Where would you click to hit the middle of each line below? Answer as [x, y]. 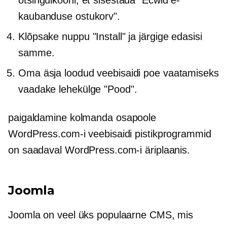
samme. [36, 53]
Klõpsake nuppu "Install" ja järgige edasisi [110, 37]
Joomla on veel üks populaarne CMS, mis [101, 215]
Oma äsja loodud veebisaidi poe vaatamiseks [119, 73]
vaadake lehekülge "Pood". [78, 89]
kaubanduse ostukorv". [69, 16]
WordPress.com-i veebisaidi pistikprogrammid [110, 134]
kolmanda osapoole [113, 118]
